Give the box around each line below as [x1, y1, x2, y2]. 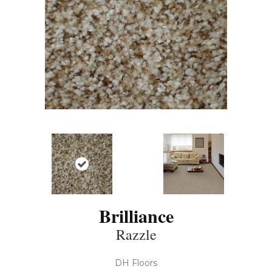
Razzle [115, 224, 157, 244]
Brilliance [98, 202, 174, 229]
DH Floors [115, 257, 157, 268]
